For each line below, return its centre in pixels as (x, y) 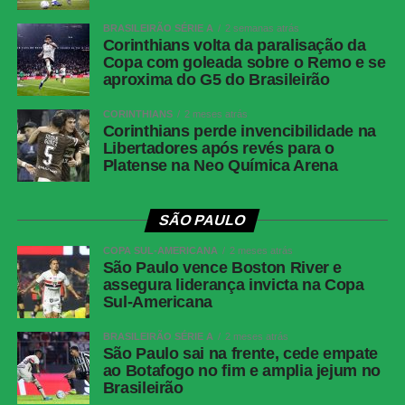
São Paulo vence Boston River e (222, 268)
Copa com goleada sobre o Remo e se (244, 63)
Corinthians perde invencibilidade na (239, 132)
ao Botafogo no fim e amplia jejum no (241, 371)
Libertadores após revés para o (219, 149)
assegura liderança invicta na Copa (233, 285)
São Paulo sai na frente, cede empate (240, 354)
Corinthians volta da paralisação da (234, 46)
